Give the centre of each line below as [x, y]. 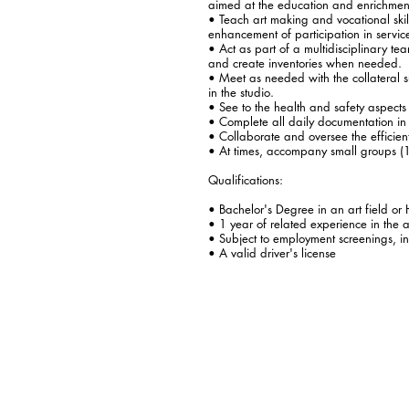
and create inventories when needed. [305, 63]
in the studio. [241, 92]
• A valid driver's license [272, 252]
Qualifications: [246, 179]
